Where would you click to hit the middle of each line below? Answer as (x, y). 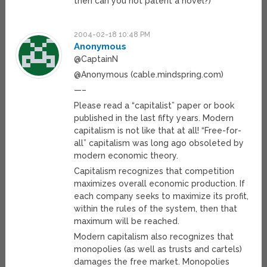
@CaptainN (96, 59)
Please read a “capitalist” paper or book (154, 106)
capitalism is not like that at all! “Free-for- (158, 131)
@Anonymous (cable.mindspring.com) (149, 75)
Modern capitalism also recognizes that (154, 237)
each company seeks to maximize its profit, (162, 196)
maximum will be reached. (127, 221)
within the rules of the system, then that (156, 209)
